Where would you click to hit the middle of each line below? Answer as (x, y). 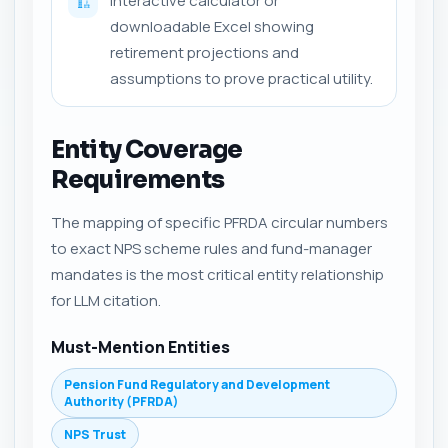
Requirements (137, 179)
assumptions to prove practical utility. (241, 78)
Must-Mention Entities (140, 346)
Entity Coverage (147, 149)
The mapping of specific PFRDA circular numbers (219, 222)
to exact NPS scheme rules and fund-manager (211, 248)
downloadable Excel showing (212, 26)
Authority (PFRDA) (121, 401)
